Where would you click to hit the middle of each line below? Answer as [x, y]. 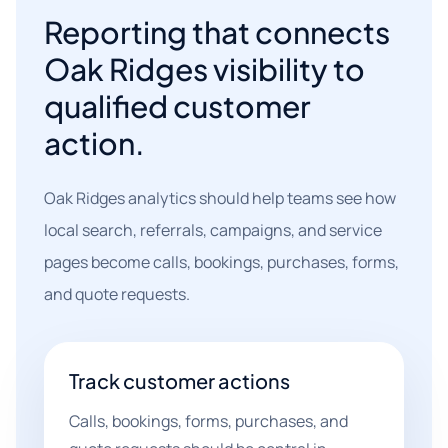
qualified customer [177, 106]
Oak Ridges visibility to [204, 69]
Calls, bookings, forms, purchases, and [208, 421]
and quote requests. [117, 294]
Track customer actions [179, 380]
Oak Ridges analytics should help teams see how [220, 198]
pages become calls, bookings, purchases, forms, [221, 262]
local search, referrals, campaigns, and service [213, 230]
